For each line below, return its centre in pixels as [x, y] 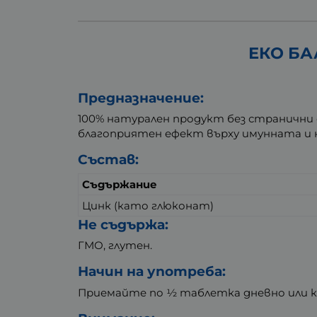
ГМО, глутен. [115, 246]
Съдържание [120, 184]
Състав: [109, 160]
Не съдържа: [123, 224]
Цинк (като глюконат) [148, 205]
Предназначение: [141, 98]
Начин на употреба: [152, 272]
